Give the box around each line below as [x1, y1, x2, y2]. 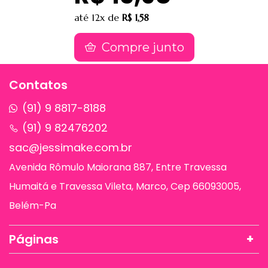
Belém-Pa [9, 199, 56, 212]
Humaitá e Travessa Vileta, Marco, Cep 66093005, [9, 179, 241, 193]
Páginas [9, 231, 59, 248]
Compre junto [98, 40, 184, 54]
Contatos [9, 77, 68, 93]
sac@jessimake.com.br [9, 140, 132, 155]
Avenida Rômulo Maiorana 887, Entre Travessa [9, 160, 227, 174]
